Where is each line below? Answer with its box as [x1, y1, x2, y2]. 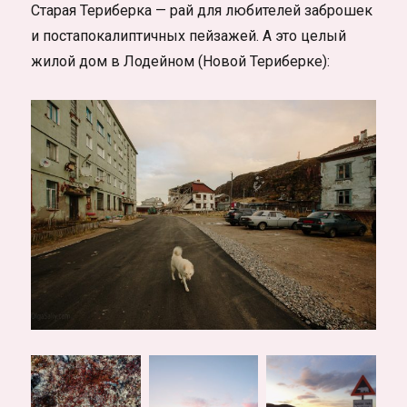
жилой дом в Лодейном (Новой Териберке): [31, 53, 331, 71]
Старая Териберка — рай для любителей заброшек [31, 2, 373, 20]
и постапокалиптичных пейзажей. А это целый [31, 27, 347, 45]
